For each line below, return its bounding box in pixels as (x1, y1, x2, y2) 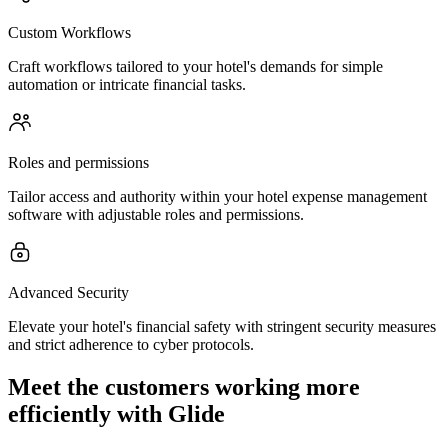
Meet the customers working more (8, 373, 360, 400)
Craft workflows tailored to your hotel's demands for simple (8, 58, 383, 75)
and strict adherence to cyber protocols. (8, 336, 254, 353)
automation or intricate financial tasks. (8, 76, 246, 93)
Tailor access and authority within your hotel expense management (8, 188, 427, 205)
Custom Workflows (8, 24, 131, 41)
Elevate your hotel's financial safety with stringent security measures (8, 318, 436, 335)
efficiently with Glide (8, 400, 225, 427)
